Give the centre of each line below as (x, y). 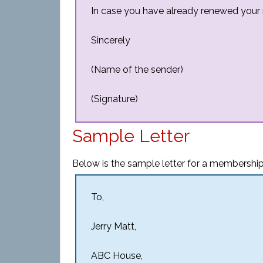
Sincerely (111, 40)
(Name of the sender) (137, 70)
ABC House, (117, 256)
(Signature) (114, 99)
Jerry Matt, (114, 226)
